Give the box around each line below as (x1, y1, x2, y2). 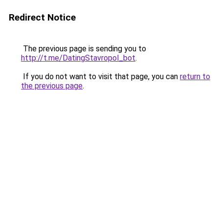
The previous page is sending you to (21, 44, 146, 53)
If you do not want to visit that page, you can (21, 72, 180, 81)
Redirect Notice (9, 12, 76, 23)
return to (180, 72, 210, 81)
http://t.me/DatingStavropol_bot (21, 53, 135, 63)
